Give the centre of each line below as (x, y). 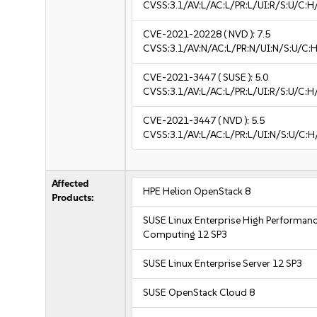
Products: (73, 198)
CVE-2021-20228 (183, 34)
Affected (71, 184)
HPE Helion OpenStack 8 (197, 191)
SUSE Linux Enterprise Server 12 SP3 (223, 264)
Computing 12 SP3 (185, 235)
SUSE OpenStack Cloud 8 (199, 293)
